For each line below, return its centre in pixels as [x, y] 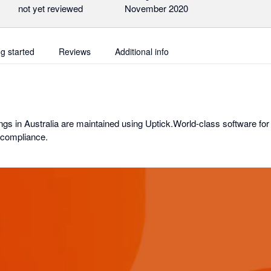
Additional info [142, 51]
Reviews [75, 51]
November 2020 [157, 8]
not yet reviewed [50, 8]
